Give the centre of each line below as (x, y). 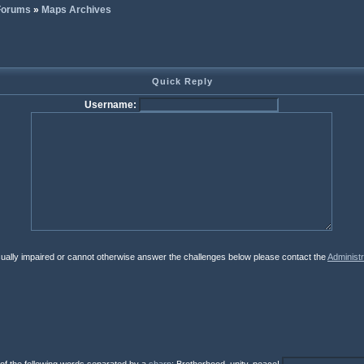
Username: (110, 105)
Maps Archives (76, 10)
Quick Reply (182, 81)
